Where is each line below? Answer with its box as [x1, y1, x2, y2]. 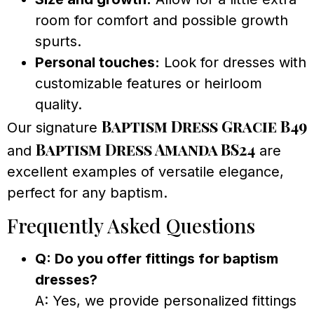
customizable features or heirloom [35, 75, 262, 93]
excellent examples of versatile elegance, [7, 163, 284, 181]
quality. [35, 96, 82, 114]
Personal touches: [35, 54, 160, 71]
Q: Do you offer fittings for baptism [35, 250, 278, 267]
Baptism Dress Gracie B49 [102, 116, 307, 137]
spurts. [35, 33, 81, 50]
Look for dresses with [160, 54, 306, 71]
